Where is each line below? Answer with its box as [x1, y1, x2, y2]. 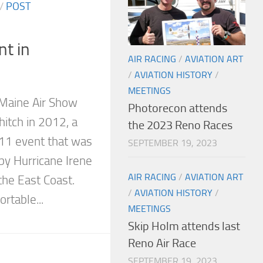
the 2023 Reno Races [128, 118, 232, 132]
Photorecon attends [128, 101, 227, 115]
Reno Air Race [128, 236, 196, 250]
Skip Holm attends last [128, 219, 240, 233]
